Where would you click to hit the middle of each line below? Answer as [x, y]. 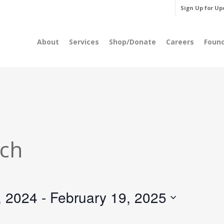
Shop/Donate [132, 42]
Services [84, 42]
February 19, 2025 [108, 197]
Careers [180, 42]
